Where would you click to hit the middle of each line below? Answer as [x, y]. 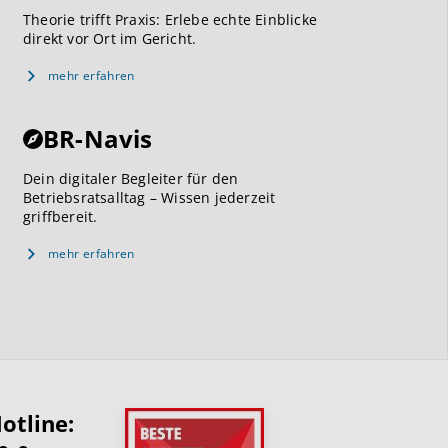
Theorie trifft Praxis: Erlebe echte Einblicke [170, 19]
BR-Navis [98, 138]
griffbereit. [60, 216]
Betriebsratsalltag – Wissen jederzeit [149, 197]
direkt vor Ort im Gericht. [110, 38]
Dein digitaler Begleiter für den [131, 178]
